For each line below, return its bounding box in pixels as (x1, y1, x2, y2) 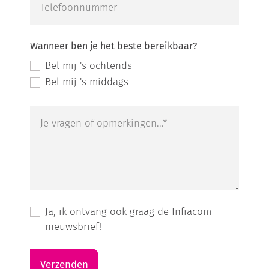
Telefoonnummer (40, 1, 118, 13)
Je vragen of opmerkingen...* (40, 116, 168, 129)
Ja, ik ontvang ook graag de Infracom (45, 205, 212, 217)
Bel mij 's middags (45, 76, 129, 88)
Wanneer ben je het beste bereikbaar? (30, 40, 198, 52)
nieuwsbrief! (45, 220, 102, 232)
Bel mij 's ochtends (45, 59, 133, 71)
